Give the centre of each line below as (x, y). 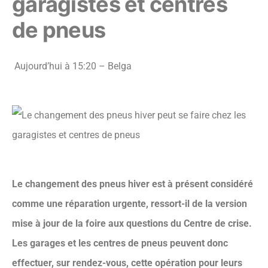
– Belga (114, 66)
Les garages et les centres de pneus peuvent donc (120, 243)
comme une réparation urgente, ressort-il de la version (130, 204)
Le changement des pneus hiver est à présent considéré (133, 184)
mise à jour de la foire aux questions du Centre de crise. (132, 223)
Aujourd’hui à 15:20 (55, 66)
